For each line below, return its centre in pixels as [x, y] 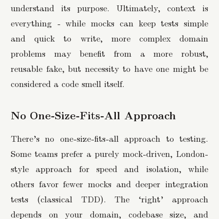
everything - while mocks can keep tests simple [109, 22]
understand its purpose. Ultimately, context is [109, 7]
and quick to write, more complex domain [109, 38]
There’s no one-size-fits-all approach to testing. [109, 138]
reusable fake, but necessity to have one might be [109, 68]
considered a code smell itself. [68, 83]
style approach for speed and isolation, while [109, 168]
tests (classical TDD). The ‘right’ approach [109, 198]
